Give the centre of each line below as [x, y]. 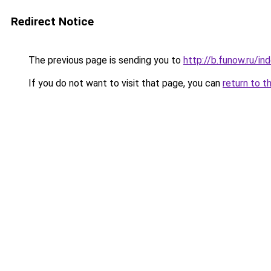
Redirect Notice [52, 21]
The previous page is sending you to [105, 60]
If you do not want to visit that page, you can [124, 83]
